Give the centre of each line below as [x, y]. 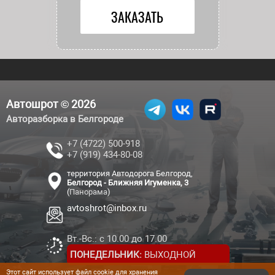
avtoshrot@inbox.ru [107, 208]
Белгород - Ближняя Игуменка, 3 [128, 182]
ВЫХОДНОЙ [169, 254]
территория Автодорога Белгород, [130, 173]
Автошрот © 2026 [51, 104]
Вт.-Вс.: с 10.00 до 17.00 [117, 238]
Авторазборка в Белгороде [65, 119]
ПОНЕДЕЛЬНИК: [106, 254]
